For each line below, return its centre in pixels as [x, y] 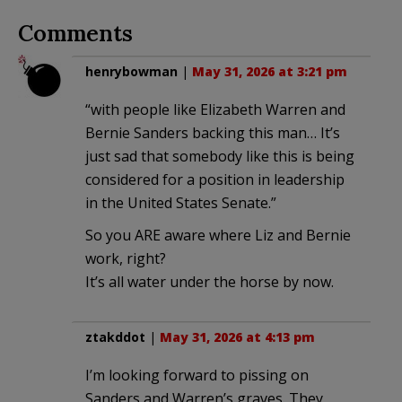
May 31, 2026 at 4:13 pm [237, 336]
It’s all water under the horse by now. [210, 281]
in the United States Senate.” [181, 202]
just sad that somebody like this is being [220, 156]
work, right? [126, 258]
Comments [75, 33]
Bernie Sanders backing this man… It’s [213, 132]
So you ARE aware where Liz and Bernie [218, 235]
